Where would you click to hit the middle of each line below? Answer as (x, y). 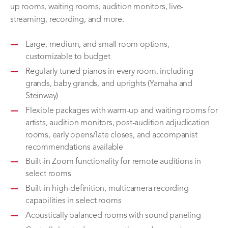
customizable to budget (68, 57)
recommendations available (75, 147)
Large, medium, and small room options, (97, 45)
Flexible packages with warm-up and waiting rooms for (122, 111)
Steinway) (42, 96)
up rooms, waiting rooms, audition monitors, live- (97, 7)
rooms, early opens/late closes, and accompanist (111, 135)
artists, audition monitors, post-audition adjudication (118, 123)
